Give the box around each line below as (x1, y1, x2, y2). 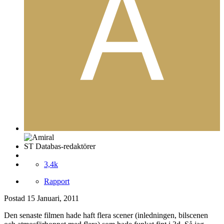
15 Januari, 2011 (27, 193, 79, 202)
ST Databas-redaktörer (24, 141, 95, 150)
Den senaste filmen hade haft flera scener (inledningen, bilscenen (4, 210, 208, 219)
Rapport (44, 176, 69, 185)
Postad (4, 193, 27, 202)
